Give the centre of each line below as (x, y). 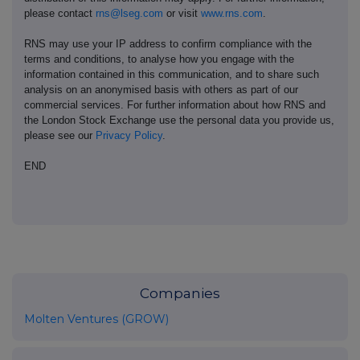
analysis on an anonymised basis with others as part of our (161, 89)
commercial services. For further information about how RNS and (175, 104)
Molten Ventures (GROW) (96, 319)
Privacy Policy (129, 135)
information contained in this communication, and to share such (172, 74)
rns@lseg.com (129, 13)
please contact (60, 13)
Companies (180, 293)
